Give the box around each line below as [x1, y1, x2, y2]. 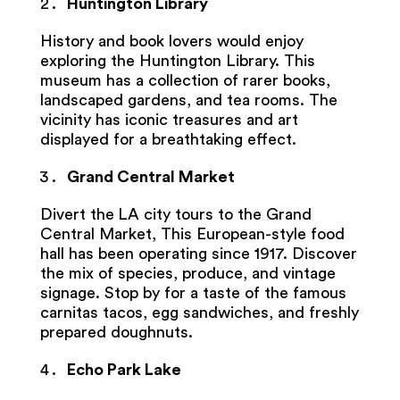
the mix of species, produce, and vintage [39, 264, 336, 281]
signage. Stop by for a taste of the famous [39, 284, 346, 301]
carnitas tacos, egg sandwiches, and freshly [39, 304, 359, 321]
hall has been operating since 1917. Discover [39, 245, 357, 262]
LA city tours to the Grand [117, 205, 312, 222]
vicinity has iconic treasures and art [39, 111, 298, 128]
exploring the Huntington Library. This [39, 52, 315, 69]
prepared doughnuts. [39, 323, 197, 340]
